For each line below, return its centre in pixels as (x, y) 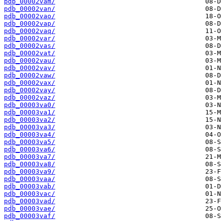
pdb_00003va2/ (30, 120)
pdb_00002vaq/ (30, 31)
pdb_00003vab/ (30, 186)
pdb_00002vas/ (30, 46)
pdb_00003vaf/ (30, 216)
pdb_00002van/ (30, 9)
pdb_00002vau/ (30, 61)
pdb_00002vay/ (30, 90)
